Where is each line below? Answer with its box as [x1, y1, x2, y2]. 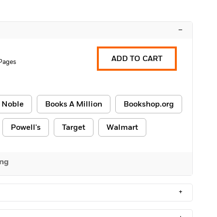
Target [62, 122, 85, 133]
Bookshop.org [124, 99, 174, 109]
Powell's [11, 122, 41, 133]
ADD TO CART [111, 53, 162, 64]
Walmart [107, 122, 138, 133]
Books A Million [45, 99, 102, 109]
